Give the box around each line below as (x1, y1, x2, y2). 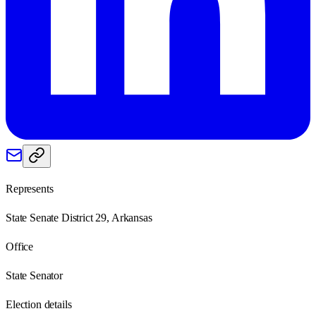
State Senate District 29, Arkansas (6, 211, 152, 224)
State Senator (6, 269, 63, 281)
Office (6, 240, 34, 253)
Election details (6, 298, 72, 310)
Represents (6, 182, 54, 195)
